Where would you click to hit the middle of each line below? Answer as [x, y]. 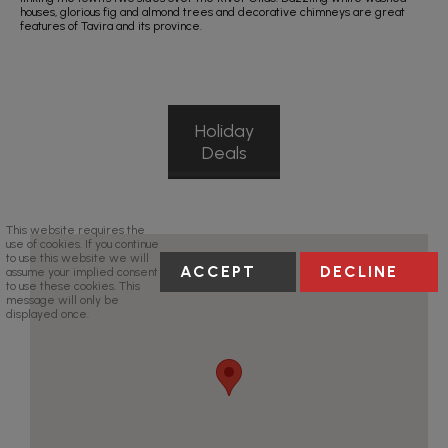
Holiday [224, 130]
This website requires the [75, 229]
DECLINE [359, 271]
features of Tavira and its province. [111, 26]
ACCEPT [218, 271]
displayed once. [47, 313]
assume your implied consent [81, 271]
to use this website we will [77, 257]
